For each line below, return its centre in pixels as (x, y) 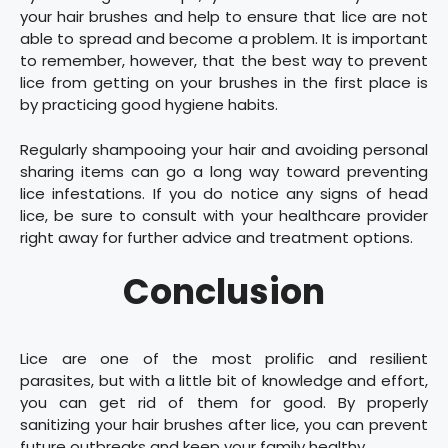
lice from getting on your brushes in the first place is (224, 83)
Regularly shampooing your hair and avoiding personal (224, 149)
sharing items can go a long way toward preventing (224, 171)
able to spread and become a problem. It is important (224, 39)
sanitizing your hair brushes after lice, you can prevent (224, 425)
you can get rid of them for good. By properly (224, 403)
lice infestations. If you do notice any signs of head (224, 193)
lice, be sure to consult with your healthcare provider (224, 215)
